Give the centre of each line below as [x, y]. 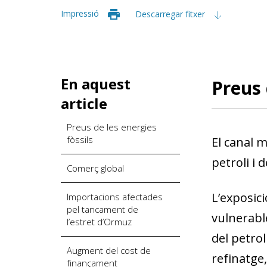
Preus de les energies [112, 127]
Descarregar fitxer [171, 14]
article [84, 103]
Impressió [80, 13]
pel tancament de [103, 209]
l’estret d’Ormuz [99, 221]
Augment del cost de [109, 250]
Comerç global [95, 168]
